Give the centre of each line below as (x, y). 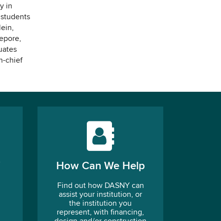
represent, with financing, (100, 213)
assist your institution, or (100, 195)
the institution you (100, 204)
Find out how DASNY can (100, 186)
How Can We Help (100, 166)
